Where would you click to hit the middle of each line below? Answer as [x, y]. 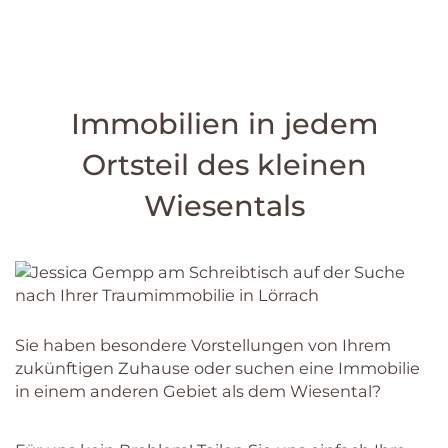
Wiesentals [224, 206]
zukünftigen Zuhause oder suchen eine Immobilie [217, 367]
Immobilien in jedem [224, 124]
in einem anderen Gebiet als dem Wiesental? [198, 390]
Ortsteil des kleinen [224, 165]
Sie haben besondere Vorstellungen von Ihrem [203, 344]
